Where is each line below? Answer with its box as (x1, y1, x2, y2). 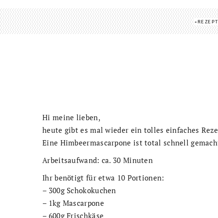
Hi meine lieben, (42, 112, 100, 122)
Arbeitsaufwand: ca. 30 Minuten (42, 155, 153, 165)
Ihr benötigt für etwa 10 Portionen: (42, 172, 164, 182)
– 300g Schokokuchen (42, 185, 116, 195)
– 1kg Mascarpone (42, 198, 104, 208)
